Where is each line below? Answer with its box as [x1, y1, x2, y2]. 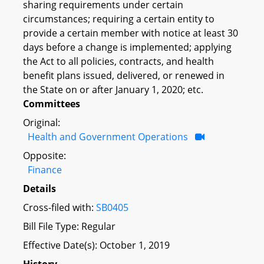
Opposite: [23, 148, 66, 162]
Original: [23, 115, 60, 129]
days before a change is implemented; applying [23, 40, 232, 54]
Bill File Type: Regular [23, 219, 115, 233]
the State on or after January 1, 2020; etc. [23, 82, 203, 96]
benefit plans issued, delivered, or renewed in [23, 68, 225, 82]
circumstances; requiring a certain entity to [23, 12, 214, 25]
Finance [28, 163, 62, 176]
